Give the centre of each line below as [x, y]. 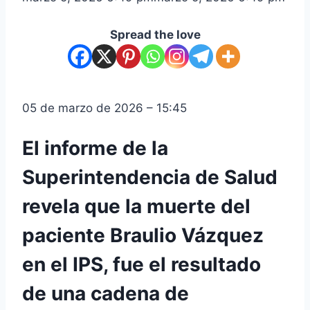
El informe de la [95, 148]
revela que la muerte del [136, 207]
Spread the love [155, 35]
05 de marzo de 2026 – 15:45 [104, 108]
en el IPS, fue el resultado [142, 265]
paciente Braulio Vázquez [143, 236]
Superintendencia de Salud [150, 177]
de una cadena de [106, 294]
